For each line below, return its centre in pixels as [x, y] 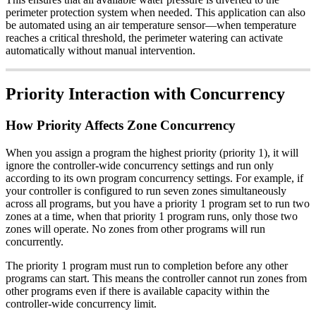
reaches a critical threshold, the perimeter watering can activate [144, 37]
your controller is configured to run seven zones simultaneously [146, 191]
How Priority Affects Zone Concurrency [121, 126]
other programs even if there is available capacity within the [138, 291]
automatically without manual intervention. [101, 50]
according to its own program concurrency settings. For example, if [154, 178]
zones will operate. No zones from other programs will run [135, 229]
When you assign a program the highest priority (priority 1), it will [152, 153]
